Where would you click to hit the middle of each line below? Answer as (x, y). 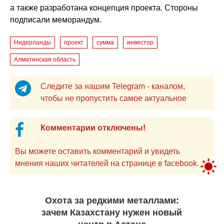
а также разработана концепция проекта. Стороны (104, 7)
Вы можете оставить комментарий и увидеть (83, 151)
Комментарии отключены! (93, 127)
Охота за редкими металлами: (112, 200)
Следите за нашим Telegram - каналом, (112, 86)
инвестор (140, 42)
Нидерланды (33, 42)
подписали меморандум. (56, 19)
